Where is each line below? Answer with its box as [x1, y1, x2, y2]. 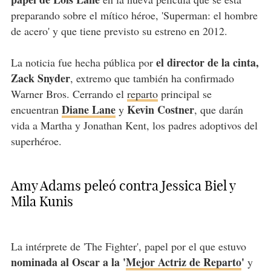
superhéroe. [10, 133, 62, 148]
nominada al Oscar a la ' [10, 253, 126, 270]
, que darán [194, 102, 243, 117]
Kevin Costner [126, 101, 194, 117]
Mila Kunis [10, 192, 73, 210]
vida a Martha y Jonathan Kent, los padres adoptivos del [10, 117, 258, 132]
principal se [157, 86, 212, 101]
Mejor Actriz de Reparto [125, 253, 241, 270]
